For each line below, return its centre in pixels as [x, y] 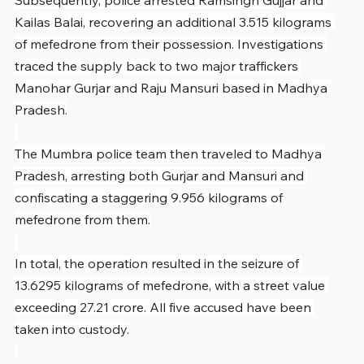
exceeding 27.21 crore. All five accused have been [165, 307]
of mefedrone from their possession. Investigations [171, 43]
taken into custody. [72, 329]
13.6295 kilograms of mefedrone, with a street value [171, 285]
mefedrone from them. [82, 219]
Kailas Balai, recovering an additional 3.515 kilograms [175, 22]
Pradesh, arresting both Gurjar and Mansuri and [161, 175]
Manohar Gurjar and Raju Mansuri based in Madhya [173, 87]
